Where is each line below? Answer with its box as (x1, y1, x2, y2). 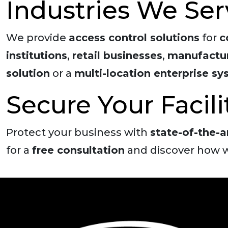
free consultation (32, 144, 125, 156)
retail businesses (72, 49, 162, 62)
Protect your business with (6, 126, 150, 138)
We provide (6, 32, 69, 44)
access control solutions (69, 32, 199, 44)
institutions (6, 49, 67, 62)
